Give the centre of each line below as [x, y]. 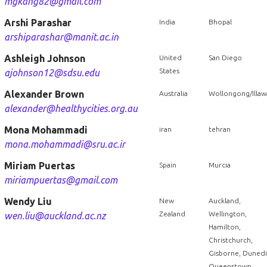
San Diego [225, 58]
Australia [173, 93]
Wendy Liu [28, 201]
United [170, 58]
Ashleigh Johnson [44, 58]
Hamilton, [224, 227]
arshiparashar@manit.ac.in [61, 37]
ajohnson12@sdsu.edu [52, 73]
